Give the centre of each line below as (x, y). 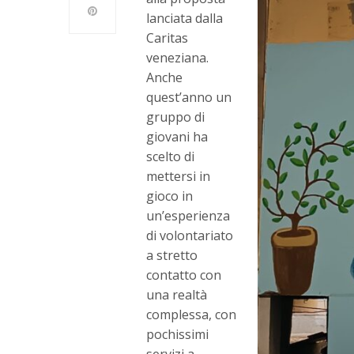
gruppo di (176, 117)
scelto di (171, 156)
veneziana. (177, 57)
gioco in (170, 196)
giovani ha (177, 136)
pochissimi (177, 334)
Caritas (167, 38)
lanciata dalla (185, 18)
